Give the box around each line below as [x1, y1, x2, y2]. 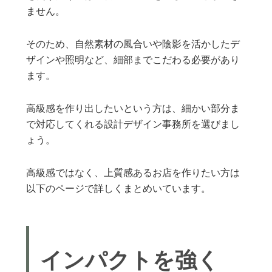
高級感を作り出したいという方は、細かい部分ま [26, 104, 240, 114]
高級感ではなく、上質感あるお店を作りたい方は [26, 168, 240, 178]
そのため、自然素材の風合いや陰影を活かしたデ [26, 39, 240, 50]
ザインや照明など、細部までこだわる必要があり [26, 55, 240, 66]
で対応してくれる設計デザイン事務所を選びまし [26, 120, 240, 130]
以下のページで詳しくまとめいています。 [26, 184, 211, 194]
